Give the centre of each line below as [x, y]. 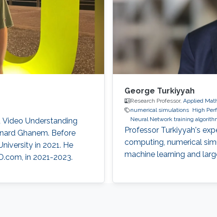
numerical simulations [159, 110]
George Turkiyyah [159, 91]
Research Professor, [156, 101]
